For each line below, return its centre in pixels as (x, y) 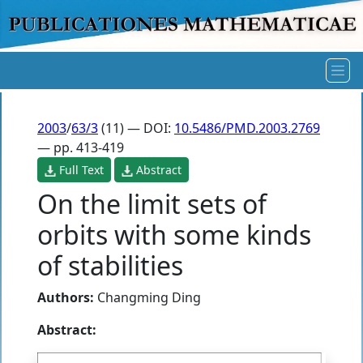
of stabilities (110, 265)
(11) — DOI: (136, 128)
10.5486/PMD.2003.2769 (247, 128)
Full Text (80, 169)
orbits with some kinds (174, 234)
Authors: (66, 297)
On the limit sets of (152, 203)
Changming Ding (149, 297)
